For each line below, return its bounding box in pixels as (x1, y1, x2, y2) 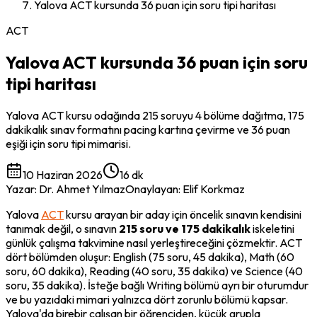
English (113, 249, 146, 264)
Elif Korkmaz (183, 181, 245, 196)
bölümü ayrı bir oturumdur (182, 277, 309, 292)
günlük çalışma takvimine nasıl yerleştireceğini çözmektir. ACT (6, 235, 302, 250)
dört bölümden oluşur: (6, 249, 113, 264)
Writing (146, 277, 182, 292)
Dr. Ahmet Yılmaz (39, 181, 125, 196)
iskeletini (250, 221, 294, 236)
